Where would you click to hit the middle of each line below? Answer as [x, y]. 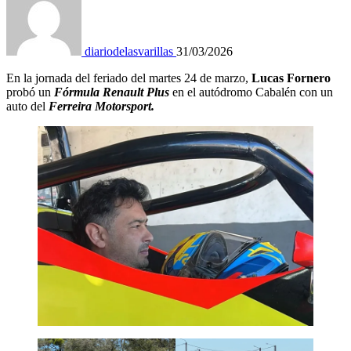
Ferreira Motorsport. [101, 106]
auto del [27, 106]
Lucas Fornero [291, 78]
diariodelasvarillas [129, 51]
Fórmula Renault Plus [112, 92]
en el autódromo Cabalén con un [251, 92]
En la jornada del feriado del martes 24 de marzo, [129, 78]
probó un [30, 92]
